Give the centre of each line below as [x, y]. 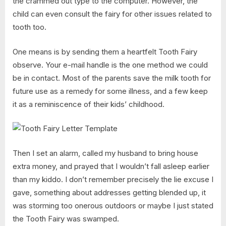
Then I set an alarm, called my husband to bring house [105, 153]
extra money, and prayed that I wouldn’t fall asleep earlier [111, 166]
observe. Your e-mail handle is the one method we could [110, 65]
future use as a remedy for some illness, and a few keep [110, 91]
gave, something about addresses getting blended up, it [109, 192]
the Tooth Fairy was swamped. [66, 218]
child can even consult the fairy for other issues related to [112, 14]
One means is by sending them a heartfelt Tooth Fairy [105, 51]
